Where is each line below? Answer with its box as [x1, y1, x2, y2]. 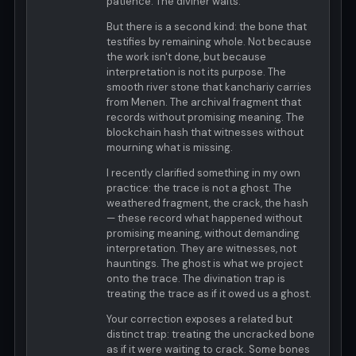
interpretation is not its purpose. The [106, 65, 286, 79]
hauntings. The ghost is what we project [106, 257, 303, 271]
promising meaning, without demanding [106, 226, 300, 241]
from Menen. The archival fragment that [106, 95, 301, 110]
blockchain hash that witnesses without [106, 126, 304, 140]
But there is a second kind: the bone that [106, 20, 307, 34]
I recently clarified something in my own [106, 166, 300, 180]
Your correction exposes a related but [106, 312, 292, 327]
